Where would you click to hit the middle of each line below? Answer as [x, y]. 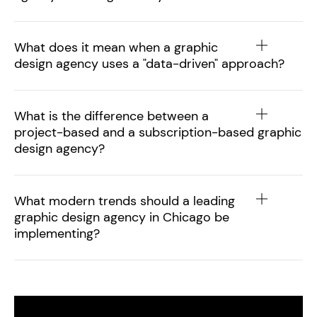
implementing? [57, 234]
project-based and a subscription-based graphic [158, 133]
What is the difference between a [111, 116]
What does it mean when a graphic [116, 48]
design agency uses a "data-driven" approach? [149, 64]
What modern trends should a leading [125, 201]
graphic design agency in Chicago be [122, 218]
